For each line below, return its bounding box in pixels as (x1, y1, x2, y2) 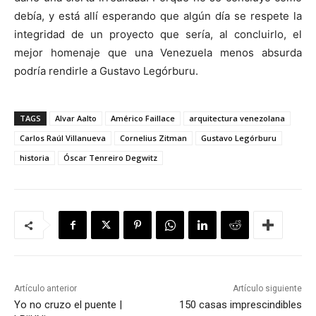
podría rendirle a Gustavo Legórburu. (14, 64, 198, 78)
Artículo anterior (14, 284, 77, 294)
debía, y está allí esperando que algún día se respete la (14, 9, 302, 23)
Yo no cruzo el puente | (14, 298, 122, 312)
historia (20, 152, 49, 164)
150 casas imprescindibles (178, 298, 302, 312)
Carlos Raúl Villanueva (20, 133, 106, 144)
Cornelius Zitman (120, 133, 187, 144)
